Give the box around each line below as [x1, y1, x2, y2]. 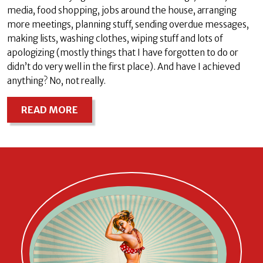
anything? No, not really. [7, 75, 106, 86]
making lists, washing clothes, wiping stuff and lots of [7, 32, 223, 44]
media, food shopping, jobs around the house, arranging [7, 4, 237, 16]
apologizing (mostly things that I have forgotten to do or [7, 46, 238, 58]
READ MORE [21, 103, 78, 116]
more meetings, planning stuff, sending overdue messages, [7, 18, 249, 30]
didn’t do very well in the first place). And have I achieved [7, 60, 240, 72]
